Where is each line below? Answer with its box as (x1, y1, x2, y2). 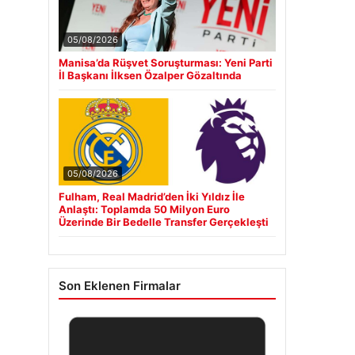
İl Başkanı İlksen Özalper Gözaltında (59, 69, 242, 82)
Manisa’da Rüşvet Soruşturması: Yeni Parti (59, 56, 273, 69)
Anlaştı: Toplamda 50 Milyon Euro (59, 203, 230, 216)
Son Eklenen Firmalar (59, 278, 181, 293)
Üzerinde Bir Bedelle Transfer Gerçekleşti (59, 216, 269, 228)
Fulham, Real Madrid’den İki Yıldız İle (59, 190, 245, 203)
